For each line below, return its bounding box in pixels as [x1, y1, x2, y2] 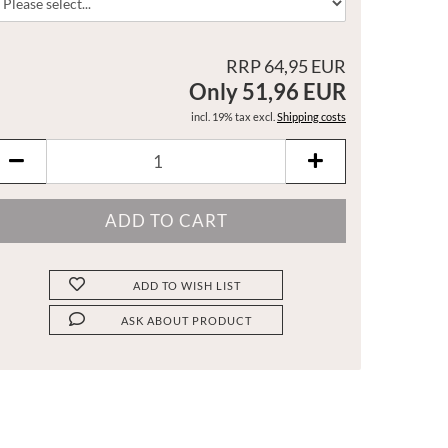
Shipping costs [277, 110, 346, 123]
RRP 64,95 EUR [226, 55, 346, 77]
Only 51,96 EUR [189, 78, 346, 105]
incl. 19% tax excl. [191, 110, 277, 123]
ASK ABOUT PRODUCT [121, 314, 253, 327]
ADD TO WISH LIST [132, 279, 241, 292]
